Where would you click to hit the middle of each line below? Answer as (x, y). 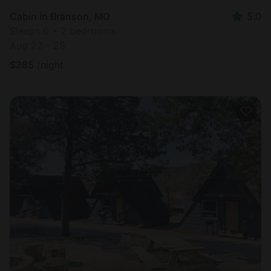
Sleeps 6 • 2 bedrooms (63, 31)
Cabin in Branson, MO (60, 16)
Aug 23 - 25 (38, 45)
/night (50, 64)
